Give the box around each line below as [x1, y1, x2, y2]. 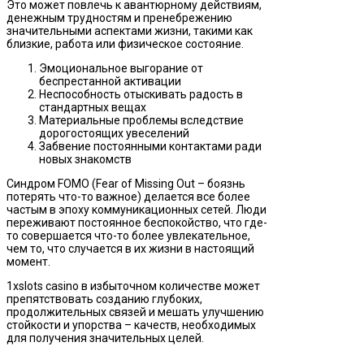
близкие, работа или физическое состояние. [6, 37, 244, 51]
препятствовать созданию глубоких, [6, 292, 202, 306]
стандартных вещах [39, 101, 146, 115]
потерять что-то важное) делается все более [6, 190, 250, 204]
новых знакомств [39, 153, 132, 167]
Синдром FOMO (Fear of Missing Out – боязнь [6, 177, 245, 191]
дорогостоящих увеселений [39, 127, 189, 141]
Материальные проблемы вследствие [39, 114, 244, 128]
